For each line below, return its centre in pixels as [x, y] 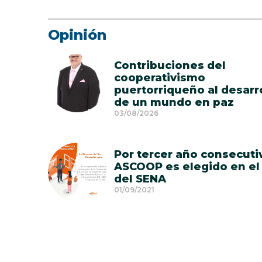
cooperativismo [160, 78]
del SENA [140, 179]
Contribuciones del [170, 65]
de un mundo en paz [174, 102]
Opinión [77, 35]
